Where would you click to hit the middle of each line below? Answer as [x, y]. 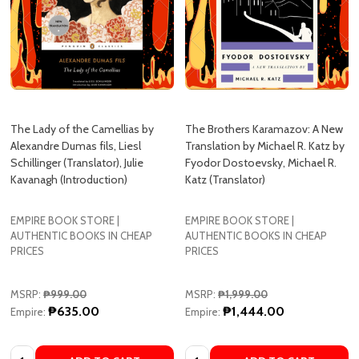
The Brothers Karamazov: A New [264, 89]
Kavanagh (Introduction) [69, 139]
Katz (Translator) [225, 139]
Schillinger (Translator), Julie [77, 122]
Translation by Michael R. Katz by [265, 105]
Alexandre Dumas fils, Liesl [76, 105]
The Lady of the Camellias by [82, 89]
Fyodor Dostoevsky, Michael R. [261, 122]
